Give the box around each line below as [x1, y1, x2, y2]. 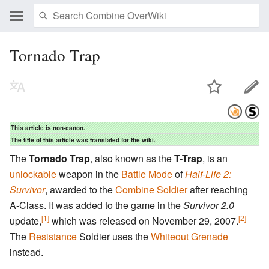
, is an [202, 151, 228, 166]
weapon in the [56, 167, 121, 181]
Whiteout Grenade [151, 229, 228, 244]
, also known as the [90, 151, 174, 166]
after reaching [187, 183, 248, 197]
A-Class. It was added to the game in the [10, 198, 183, 213]
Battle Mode [121, 167, 172, 181]
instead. [10, 245, 43, 259]
